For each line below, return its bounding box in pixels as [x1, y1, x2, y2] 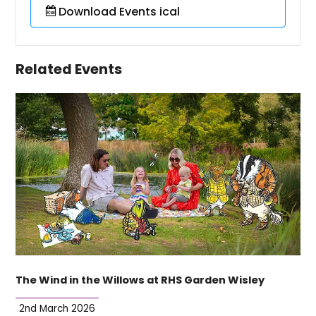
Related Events [16, 59, 123, 80]
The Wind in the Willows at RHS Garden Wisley [16, 273, 265, 288]
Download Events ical [58, 4, 180, 20]
